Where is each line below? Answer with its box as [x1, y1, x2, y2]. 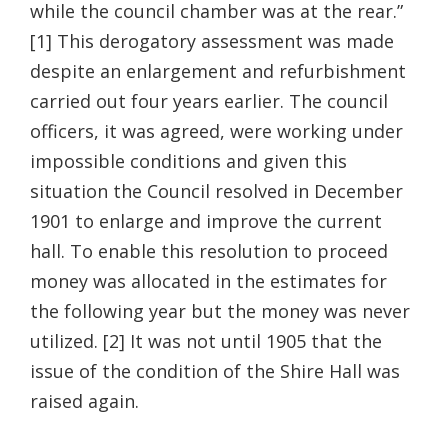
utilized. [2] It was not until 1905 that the [30, 328, 382, 353]
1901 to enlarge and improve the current [30, 208, 382, 233]
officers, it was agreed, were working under [30, 118, 403, 143]
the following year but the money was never [30, 298, 410, 323]
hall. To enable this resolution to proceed [30, 238, 388, 263]
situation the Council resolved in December [30, 178, 403, 203]
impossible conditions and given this [30, 148, 347, 173]
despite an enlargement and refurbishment [30, 58, 406, 83]
